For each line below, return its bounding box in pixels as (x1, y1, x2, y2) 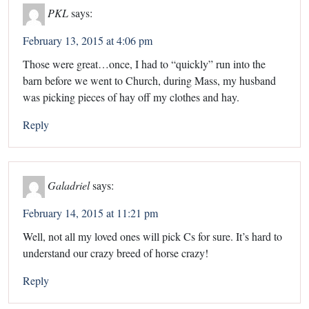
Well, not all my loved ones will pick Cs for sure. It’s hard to (23, 228, 282, 243)
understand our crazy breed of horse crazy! (23, 245, 208, 260)
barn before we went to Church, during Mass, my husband (23, 72, 276, 88)
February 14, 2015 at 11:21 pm (23, 205, 158, 220)
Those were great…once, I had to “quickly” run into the (23, 56, 266, 71)
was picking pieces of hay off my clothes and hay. (23, 89, 239, 104)
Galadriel (48, 177, 90, 192)
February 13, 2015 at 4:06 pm (23, 32, 152, 48)
